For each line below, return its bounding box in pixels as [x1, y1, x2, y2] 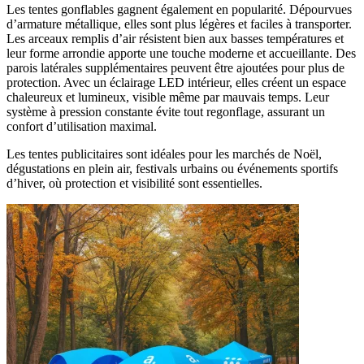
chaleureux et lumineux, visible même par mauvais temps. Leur [6, 90, 329, 105]
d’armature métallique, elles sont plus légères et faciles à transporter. [6, 17, 352, 32]
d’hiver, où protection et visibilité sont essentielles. [6, 176, 262, 191]
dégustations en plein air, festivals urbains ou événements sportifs [6, 162, 338, 176]
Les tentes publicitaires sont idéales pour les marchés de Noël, [6, 147, 322, 162]
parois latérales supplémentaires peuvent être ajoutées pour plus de [6, 61, 344, 76]
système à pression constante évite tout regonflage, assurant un [6, 105, 325, 119]
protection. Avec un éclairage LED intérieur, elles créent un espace [6, 76, 346, 90]
